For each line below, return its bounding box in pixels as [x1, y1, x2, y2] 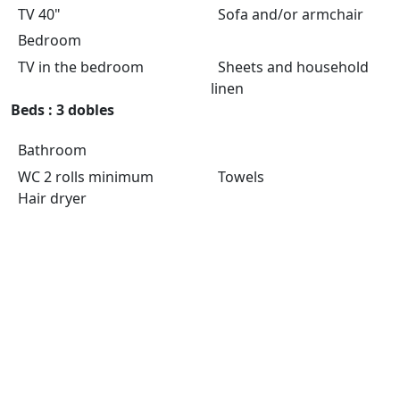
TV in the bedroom [11, 57, 144, 77]
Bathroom [18, 140, 87, 160]
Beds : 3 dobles [11, 100, 114, 120]
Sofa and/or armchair [211, 4, 363, 24]
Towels [211, 167, 264, 187]
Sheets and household [211, 57, 369, 77]
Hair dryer [11, 188, 87, 208]
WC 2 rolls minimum [11, 167, 154, 187]
